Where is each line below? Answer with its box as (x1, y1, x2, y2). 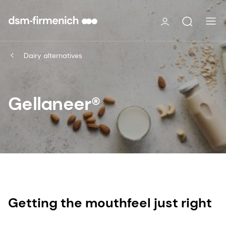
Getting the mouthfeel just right (8, 194, 212, 211)
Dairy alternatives (24, 50, 82, 60)
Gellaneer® (8, 91, 100, 116)
